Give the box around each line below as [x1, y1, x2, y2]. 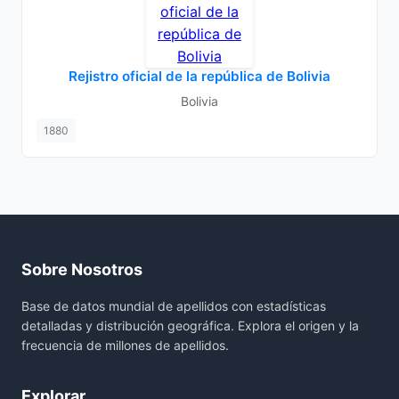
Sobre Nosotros [21, 260, 142, 279]
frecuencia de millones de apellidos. [21, 338, 229, 353]
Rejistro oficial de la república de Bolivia [69, 68, 330, 85]
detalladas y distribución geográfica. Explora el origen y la [21, 318, 359, 333]
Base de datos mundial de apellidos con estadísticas [21, 298, 326, 313]
